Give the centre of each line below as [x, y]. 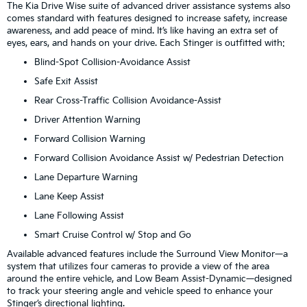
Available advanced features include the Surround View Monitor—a [147, 254]
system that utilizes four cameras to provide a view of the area [138, 266]
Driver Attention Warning [87, 120]
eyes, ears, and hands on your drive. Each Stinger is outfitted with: [146, 43]
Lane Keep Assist [69, 196]
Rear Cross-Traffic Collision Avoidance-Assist [128, 100]
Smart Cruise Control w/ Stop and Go [113, 235]
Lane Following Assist [79, 216]
